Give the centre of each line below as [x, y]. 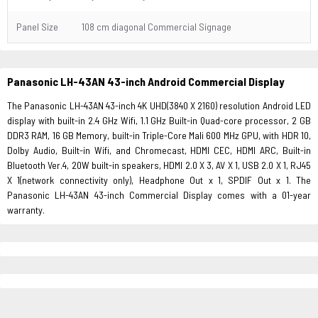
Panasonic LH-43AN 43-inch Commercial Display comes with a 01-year [159, 195]
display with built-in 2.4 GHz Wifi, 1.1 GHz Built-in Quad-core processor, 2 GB [159, 120]
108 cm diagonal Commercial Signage [157, 27]
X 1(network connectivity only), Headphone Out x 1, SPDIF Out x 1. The [159, 180]
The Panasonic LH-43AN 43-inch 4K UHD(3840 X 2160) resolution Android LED [159, 105]
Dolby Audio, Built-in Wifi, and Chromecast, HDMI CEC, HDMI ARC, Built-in [159, 150]
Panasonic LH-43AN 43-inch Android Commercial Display [146, 81]
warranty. [26, 210]
